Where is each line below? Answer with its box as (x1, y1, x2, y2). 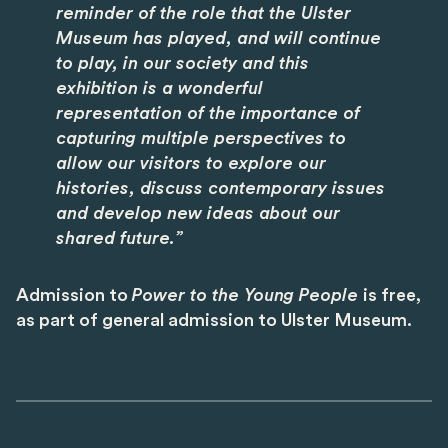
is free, (363, 286, 421, 305)
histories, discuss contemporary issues (56, 179, 385, 198)
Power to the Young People (132, 286, 363, 305)
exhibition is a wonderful (56, 79, 263, 98)
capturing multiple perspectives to (56, 129, 346, 148)
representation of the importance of (56, 104, 360, 123)
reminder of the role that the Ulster (56, 4, 351, 23)
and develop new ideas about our (56, 204, 340, 223)
